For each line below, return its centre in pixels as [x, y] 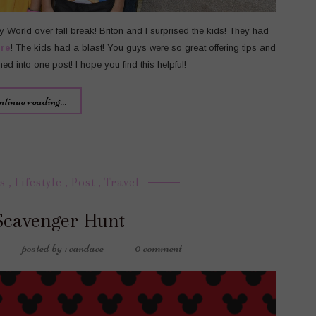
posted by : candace [63, 247]
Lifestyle [38, 182]
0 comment [159, 247]
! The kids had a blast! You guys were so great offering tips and [143, 47]
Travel [122, 182]
